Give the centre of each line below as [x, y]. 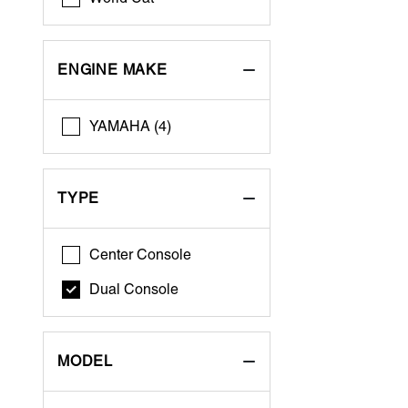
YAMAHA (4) [131, 126]
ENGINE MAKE [112, 70]
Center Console [141, 255]
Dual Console [134, 289]
